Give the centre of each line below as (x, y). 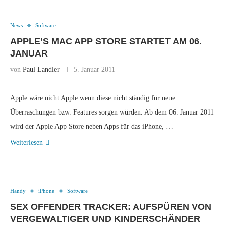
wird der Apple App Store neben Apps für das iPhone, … (92, 126)
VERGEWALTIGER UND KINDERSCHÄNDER (105, 219)
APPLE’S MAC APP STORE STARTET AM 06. (106, 41)
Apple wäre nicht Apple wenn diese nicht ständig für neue (93, 98)
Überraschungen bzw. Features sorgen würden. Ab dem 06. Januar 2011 (112, 112)
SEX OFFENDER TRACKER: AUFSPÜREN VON (111, 207)
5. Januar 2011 (94, 69)
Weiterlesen (26, 143)
